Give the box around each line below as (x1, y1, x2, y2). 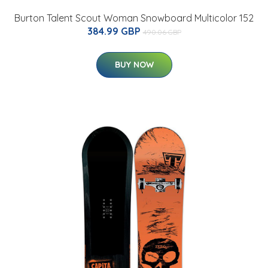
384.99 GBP (87, 25, 143, 38)
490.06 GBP (142, 28, 181, 37)
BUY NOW (114, 59, 154, 71)
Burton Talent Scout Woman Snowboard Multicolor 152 (14, 12, 254, 25)
